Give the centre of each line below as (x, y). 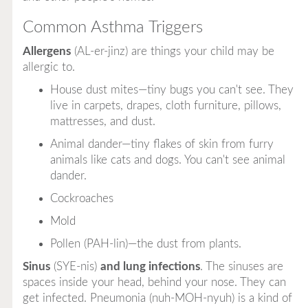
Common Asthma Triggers (112, 27)
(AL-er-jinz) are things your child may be (172, 51)
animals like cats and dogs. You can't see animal (167, 159)
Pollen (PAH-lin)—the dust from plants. (145, 243)
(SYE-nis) (75, 266)
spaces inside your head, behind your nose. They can (154, 282)
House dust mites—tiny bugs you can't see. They (172, 89)
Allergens (46, 51)
